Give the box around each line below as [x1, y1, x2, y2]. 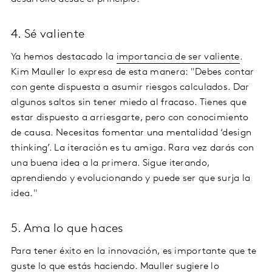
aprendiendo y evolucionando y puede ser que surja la [11, 174, 251, 184]
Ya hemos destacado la [11, 52, 117, 63]
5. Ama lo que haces [11, 223, 124, 236]
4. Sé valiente [11, 29, 85, 41]
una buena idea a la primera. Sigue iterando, [11, 158, 210, 169]
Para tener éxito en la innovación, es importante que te [11, 246, 257, 257]
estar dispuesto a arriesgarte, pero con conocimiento [11, 113, 249, 123]
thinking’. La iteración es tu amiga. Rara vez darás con [11, 143, 254, 154]
